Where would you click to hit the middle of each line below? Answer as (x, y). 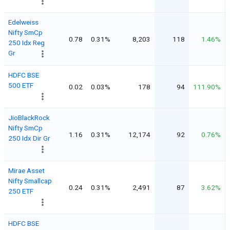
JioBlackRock (29, 117)
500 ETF (21, 85)
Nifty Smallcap (30, 180)
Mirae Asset (26, 170)
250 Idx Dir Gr (29, 138)
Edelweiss (23, 22)
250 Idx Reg (26, 42)
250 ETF (21, 191)
